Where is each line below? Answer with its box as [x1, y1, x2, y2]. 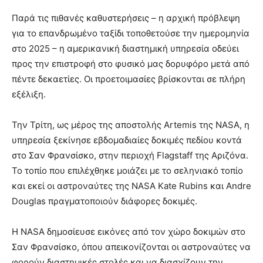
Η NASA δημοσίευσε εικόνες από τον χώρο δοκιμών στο [12, 226, 245, 238]
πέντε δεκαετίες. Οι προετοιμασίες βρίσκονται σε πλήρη [12, 73, 245, 85]
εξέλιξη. [12, 89, 46, 100]
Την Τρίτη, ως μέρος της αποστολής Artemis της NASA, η [12, 119, 249, 131]
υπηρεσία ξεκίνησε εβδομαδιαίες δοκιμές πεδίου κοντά [12, 134, 242, 146]
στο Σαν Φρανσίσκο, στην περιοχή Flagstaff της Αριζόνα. [12, 150, 248, 161]
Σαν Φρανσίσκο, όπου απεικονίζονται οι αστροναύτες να [12, 241, 251, 253]
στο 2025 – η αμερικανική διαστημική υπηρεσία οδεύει [12, 43, 239, 55]
